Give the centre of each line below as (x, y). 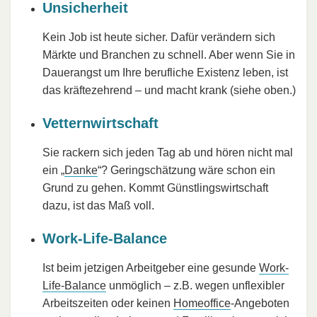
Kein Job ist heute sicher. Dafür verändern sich (159, 37)
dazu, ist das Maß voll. (98, 205)
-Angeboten (260, 303)
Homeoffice (202, 303)
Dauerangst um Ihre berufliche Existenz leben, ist (165, 72)
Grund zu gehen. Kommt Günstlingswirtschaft (155, 188)
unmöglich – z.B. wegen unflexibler (195, 285)
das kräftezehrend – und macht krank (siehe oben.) (169, 90)
